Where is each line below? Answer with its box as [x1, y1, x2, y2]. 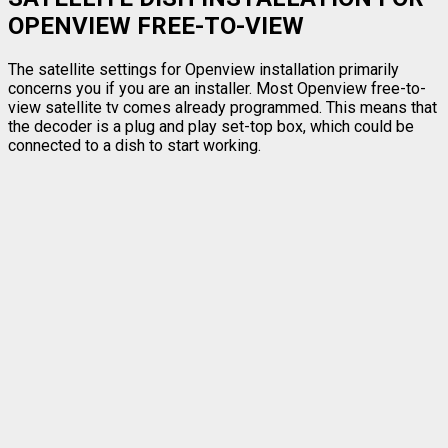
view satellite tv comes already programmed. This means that [8, 97, 437, 117]
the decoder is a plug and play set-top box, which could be [8, 116, 414, 136]
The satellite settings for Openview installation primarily [8, 59, 399, 79]
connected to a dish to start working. [8, 135, 261, 155]
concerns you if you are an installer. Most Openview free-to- [8, 78, 426, 98]
